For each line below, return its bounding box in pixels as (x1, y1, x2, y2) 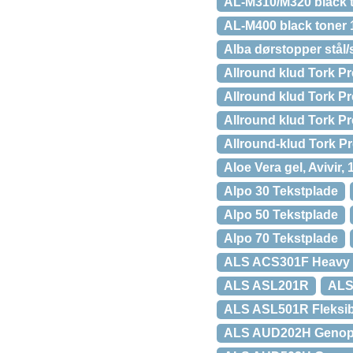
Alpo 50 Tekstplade (224, 208, 338, 221)
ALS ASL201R (224, 279, 309, 292)
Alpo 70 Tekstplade (224, 232, 338, 245)
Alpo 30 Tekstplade (224, 184, 338, 198)
